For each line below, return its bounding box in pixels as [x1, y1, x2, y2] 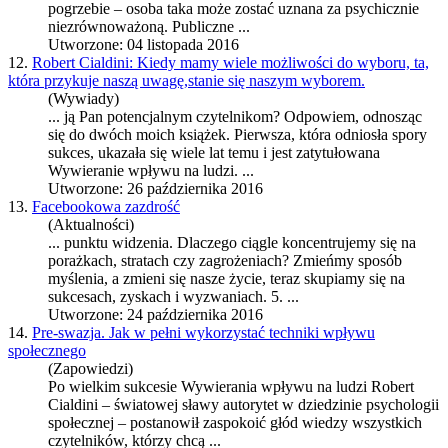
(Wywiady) [48, 90, 119, 108]
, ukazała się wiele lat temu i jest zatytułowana [90, 144, 380, 162]
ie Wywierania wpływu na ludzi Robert [166, 378, 414, 396]
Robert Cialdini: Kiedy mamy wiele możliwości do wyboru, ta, [32, 54, 429, 72]
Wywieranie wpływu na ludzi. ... [48, 162, 254, 180]
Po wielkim [48, 378, 124, 396]
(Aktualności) [48, 216, 134, 234]
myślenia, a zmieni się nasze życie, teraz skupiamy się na [48, 270, 405, 288]
